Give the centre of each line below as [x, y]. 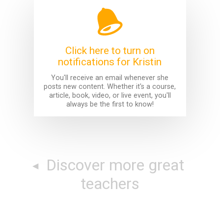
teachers [110, 183]
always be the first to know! [110, 104]
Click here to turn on [110, 51]
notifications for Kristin [110, 62]
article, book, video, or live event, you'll [110, 95]
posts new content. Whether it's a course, [110, 86]
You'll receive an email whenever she [110, 78]
